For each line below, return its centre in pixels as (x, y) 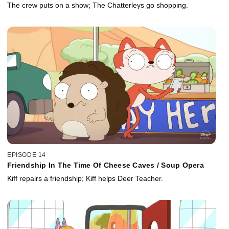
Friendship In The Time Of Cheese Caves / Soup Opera (106, 165)
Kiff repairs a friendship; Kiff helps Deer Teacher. (85, 179)
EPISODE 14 (27, 155)
